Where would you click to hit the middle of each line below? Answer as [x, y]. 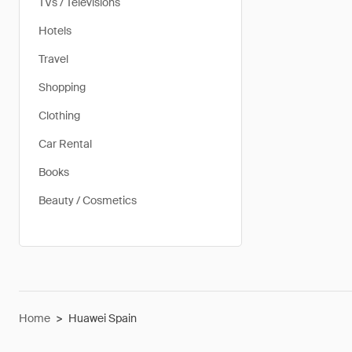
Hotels [55, 31]
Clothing [59, 115]
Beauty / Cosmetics [88, 200]
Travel [53, 59]
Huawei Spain [103, 318]
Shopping [62, 87]
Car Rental [65, 144]
